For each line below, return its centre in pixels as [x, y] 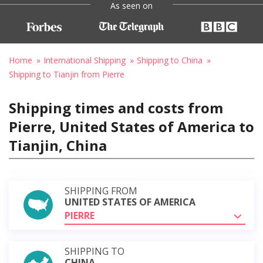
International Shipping [85, 60]
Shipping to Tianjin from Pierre [67, 74]
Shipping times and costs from [116, 107]
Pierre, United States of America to [131, 126]
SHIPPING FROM [101, 190]
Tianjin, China [58, 145]
